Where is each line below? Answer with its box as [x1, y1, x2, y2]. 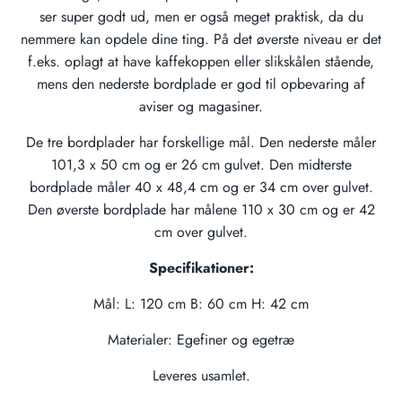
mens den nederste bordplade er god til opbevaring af [37, 74, 365, 94]
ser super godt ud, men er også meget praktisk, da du [39, 6, 363, 27]
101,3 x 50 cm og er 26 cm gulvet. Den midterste [50, 154, 352, 175]
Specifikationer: [148, 258, 254, 278]
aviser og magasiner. [139, 96, 263, 117]
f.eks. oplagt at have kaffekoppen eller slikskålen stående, [28, 51, 374, 72]
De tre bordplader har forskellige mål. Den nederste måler [26, 132, 376, 153]
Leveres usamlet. [152, 365, 250, 386]
